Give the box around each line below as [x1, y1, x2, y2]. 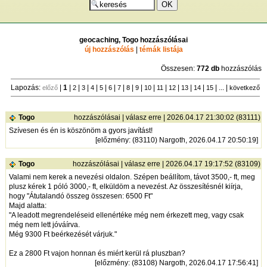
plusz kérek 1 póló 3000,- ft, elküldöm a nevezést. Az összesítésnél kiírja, [9, 182, 243, 191]
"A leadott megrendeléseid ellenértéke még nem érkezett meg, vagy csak [9, 210, 244, 219]
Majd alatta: [9, 201, 47, 210]
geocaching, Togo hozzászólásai [79, 35, 188, 44]
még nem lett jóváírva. [9, 220, 80, 229]
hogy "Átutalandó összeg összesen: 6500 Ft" [9, 191, 153, 200]
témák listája [139, 45, 183, 54]
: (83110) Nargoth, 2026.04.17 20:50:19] [129, 135, 259, 144]
